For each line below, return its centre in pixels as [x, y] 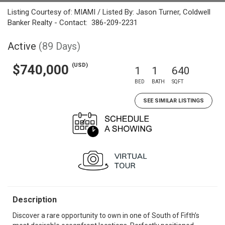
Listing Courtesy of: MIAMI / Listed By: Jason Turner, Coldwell [109, 12]
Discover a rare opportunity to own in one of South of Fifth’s [106, 215]
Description [35, 200]
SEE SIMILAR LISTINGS [174, 101]
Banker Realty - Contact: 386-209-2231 [73, 23]
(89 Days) [60, 46]
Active [22, 46]
